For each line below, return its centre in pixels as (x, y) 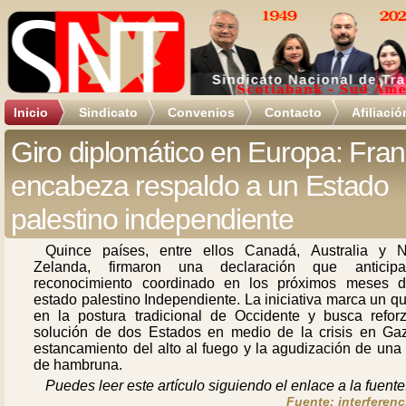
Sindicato (108, 112)
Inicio (31, 112)
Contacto (293, 112)
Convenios (201, 112)
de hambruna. (78, 365)
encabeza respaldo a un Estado (200, 186)
